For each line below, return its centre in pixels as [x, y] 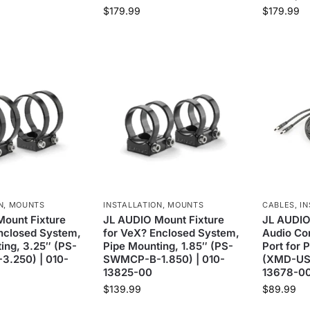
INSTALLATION [133, 205]
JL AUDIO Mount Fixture [164, 220]
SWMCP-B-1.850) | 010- [164, 259]
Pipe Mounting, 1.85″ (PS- [168, 246]
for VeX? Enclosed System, [172, 233]
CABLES [279, 205]
